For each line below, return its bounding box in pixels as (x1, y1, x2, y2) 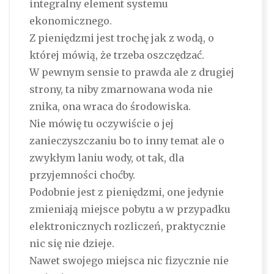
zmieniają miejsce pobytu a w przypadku (29, 203, 231, 216)
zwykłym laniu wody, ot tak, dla (29, 152, 184, 165)
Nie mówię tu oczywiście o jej (29, 117, 174, 130)
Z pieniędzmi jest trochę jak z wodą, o (29, 32, 214, 45)
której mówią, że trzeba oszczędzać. (29, 49, 204, 62)
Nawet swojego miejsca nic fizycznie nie (29, 254, 229, 267)
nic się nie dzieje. (29, 237, 114, 250)
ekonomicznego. (29, 15, 112, 28)
